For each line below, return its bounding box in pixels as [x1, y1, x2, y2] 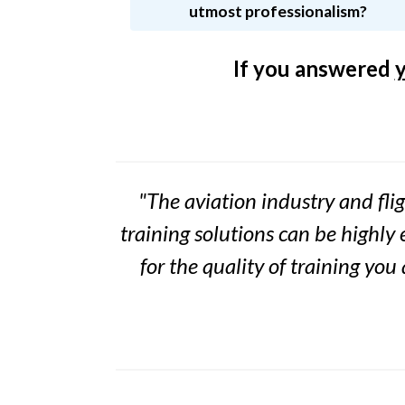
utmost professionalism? [188, 2, 367, 21]
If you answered [232, 55, 395, 81]
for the [140, 252, 202, 278]
